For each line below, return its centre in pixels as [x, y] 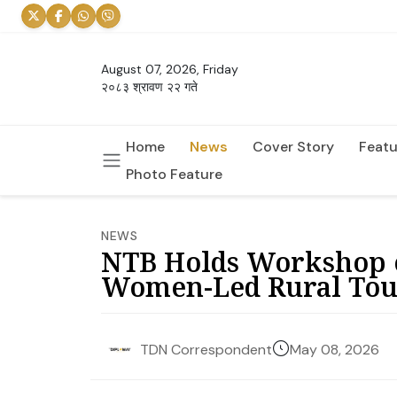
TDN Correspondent [206, 350]
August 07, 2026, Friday [170, 70]
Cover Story [293, 146]
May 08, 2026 [335, 349]
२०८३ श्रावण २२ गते [149, 87]
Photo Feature [174, 174]
